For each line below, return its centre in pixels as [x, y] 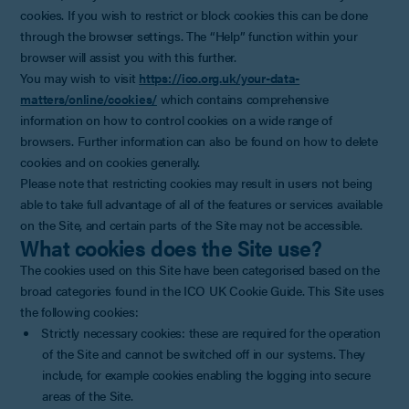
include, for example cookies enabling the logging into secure [206, 374]
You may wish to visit [80, 77]
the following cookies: [79, 311]
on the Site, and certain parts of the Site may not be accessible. [191, 224]
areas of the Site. [88, 395]
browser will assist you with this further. [128, 56]
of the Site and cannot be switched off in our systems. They [204, 353]
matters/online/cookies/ [89, 98]
